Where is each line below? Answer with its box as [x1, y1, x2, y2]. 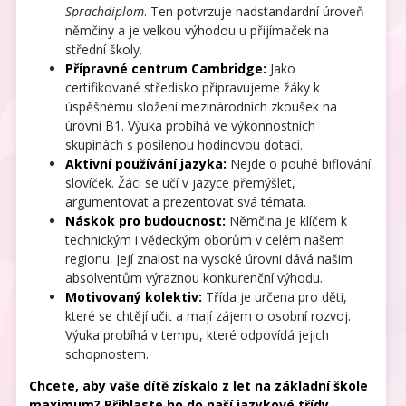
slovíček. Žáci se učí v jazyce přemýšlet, [65, 173, 296, 191]
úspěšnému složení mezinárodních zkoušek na [65, 97, 338, 115]
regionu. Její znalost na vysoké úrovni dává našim [65, 249, 353, 267]
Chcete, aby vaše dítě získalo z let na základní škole [29, 376, 369, 394]
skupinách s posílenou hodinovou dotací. [65, 135, 304, 153]
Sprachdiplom [65, 2, 145, 20]
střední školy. [65, 40, 143, 58]
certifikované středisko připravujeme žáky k [65, 78, 321, 96]
